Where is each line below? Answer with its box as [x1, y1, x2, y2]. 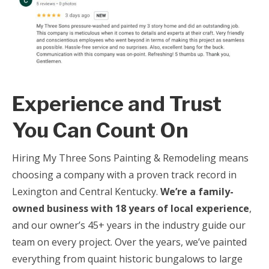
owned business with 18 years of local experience [12, 202, 249, 216]
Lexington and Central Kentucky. [12, 185, 160, 199]
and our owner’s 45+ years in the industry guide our [12, 219, 246, 232]
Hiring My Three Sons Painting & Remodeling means [12, 151, 249, 165]
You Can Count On [12, 118, 189, 143]
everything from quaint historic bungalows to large [12, 252, 243, 266]
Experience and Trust [12, 91, 222, 116]
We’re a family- [160, 185, 234, 199]
